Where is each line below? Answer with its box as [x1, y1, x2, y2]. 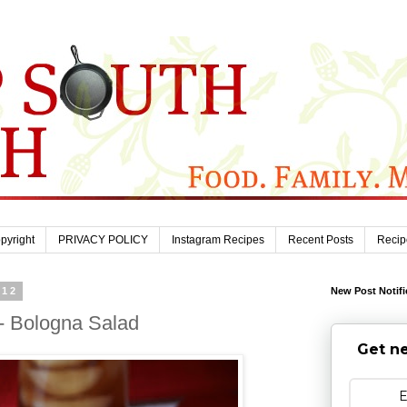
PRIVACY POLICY [58, 233, 148, 247]
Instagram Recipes [172, 233, 264, 247]
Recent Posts [288, 233, 353, 247]
